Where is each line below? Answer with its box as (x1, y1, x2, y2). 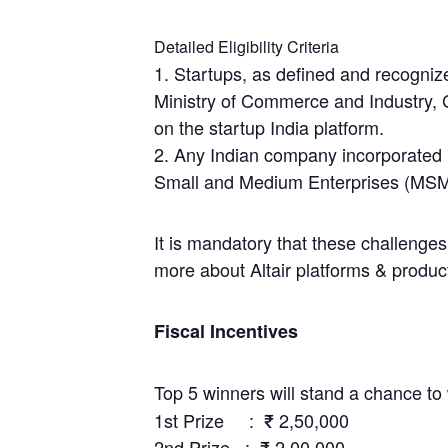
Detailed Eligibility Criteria (154, 34, 340, 58)
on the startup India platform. (154, 113, 385, 140)
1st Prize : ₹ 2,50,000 (154, 406, 350, 433)
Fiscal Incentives (154, 317, 299, 344)
